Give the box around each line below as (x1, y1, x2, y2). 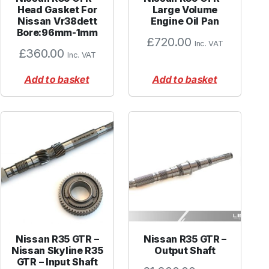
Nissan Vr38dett (17, 14, 97, 27)
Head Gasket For (17, 3, 97, 16)
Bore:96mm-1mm (16, 26, 98, 38)
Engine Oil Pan (151, 14, 219, 27)
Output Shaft (154, 244, 216, 256)
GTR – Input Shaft (16, 255, 98, 268)
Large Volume (152, 3, 218, 16)
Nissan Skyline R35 (11, 244, 103, 256)
